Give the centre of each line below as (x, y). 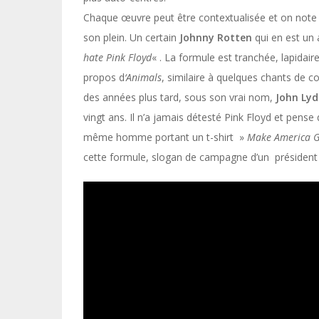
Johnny (198, 37)
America (294, 137)
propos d (104, 77)
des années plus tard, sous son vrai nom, (179, 97)
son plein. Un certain (131, 37)
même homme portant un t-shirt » (165, 137)
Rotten (236, 37)
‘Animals (143, 77)
